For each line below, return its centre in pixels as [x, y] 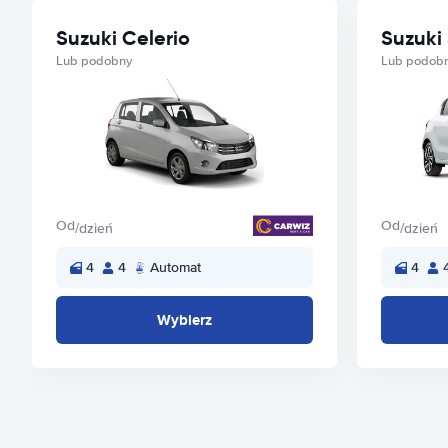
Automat [175, 267]
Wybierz [184, 320]
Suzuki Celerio [123, 38]
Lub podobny [94, 61]
